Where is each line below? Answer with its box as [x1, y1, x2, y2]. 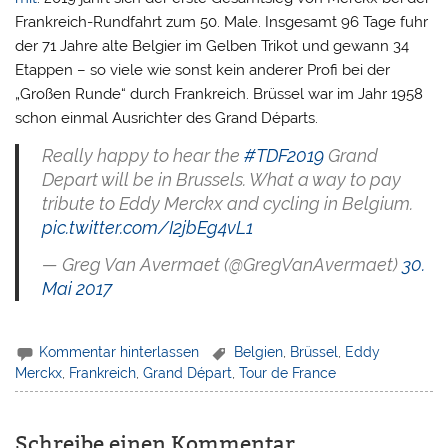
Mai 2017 [41, 278, 112, 300]
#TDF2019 [243, 144, 324, 166]
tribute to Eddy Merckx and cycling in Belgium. [41, 192, 413, 214]
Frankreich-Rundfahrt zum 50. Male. [15, 13, 262, 32]
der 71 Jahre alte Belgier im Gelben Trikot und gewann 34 [15, 37, 410, 56]
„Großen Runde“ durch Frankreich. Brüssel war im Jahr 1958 [15, 85, 424, 104]
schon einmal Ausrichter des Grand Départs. [15, 109, 319, 128]
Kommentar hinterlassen [39, 343, 200, 360]
